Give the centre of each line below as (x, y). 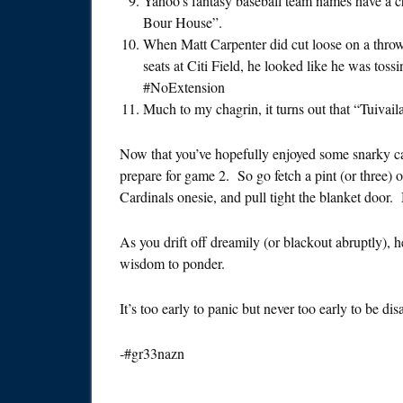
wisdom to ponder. (172, 264)
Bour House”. (183, 22)
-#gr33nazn (152, 354)
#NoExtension (184, 87)
